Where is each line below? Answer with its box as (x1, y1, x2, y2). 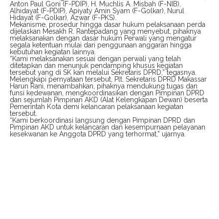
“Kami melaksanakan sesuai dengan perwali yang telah (10, 55, 181, 63)
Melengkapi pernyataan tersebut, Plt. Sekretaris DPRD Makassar (10, 75, 207, 84)
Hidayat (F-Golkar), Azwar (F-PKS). (10, 14, 116, 22)
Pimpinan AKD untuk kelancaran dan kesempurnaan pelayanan (10, 123, 205, 131)
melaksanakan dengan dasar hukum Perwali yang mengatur (10, 34, 197, 43)
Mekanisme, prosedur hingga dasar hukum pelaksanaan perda (10, 21, 205, 29)
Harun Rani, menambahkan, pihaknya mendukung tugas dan (10, 82, 197, 90)
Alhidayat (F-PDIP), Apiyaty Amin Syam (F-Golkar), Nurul (10, 7, 184, 15)
